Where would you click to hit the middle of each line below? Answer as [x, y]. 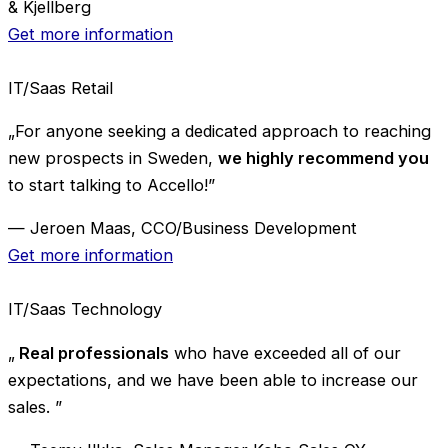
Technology [116, 309]
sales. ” [35, 406]
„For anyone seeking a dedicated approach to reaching [219, 130]
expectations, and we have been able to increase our [213, 379]
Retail [92, 87]
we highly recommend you [323, 157]
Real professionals [92, 352]
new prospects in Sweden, [113, 157]
